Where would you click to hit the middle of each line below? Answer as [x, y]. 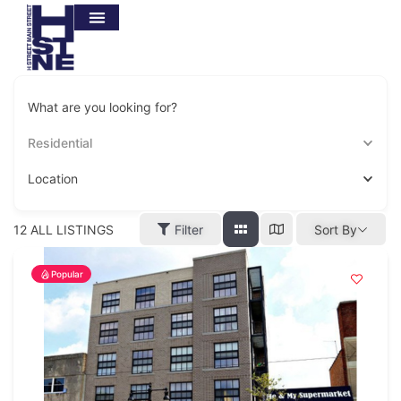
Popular [67, 274]
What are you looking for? [102, 107]
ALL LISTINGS [70, 229]
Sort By [336, 229]
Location [53, 179]
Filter [189, 229]
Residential [60, 143]
